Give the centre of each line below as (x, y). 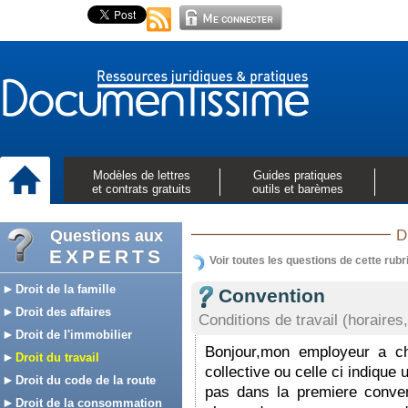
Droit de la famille (64, 289)
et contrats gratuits (142, 189)
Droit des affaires (61, 312)
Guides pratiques (297, 175)
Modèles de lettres (142, 175)
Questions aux (106, 236)
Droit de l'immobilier (72, 335)
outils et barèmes (297, 189)
